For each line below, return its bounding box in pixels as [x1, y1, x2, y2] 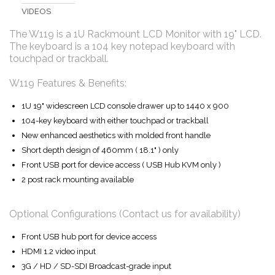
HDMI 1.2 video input [21, 246, 96, 256]
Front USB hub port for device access [21, 231, 157, 241]
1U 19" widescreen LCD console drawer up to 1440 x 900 [21, 101, 229, 110]
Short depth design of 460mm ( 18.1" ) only [21, 145, 179, 155]
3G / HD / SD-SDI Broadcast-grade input [21, 261, 171, 271]
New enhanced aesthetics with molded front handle [21, 130, 211, 140]
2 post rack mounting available [21, 174, 134, 184]
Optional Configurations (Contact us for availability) [9, 207, 241, 220]
